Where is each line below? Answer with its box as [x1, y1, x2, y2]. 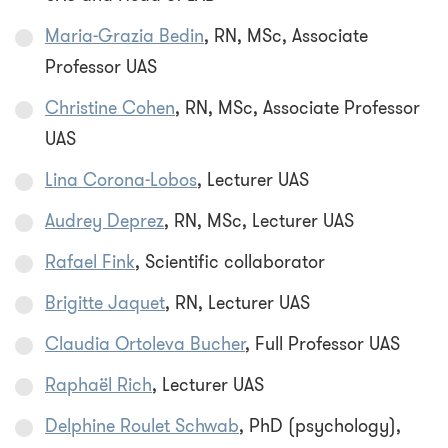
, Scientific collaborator [135, 249, 325, 276]
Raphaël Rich [45, 372, 152, 399]
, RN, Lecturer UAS [165, 290, 310, 317]
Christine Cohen [45, 95, 175, 122]
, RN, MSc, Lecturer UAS [164, 208, 354, 235]
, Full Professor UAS [245, 331, 400, 358]
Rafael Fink [45, 249, 135, 276]
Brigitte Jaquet [45, 290, 165, 317]
